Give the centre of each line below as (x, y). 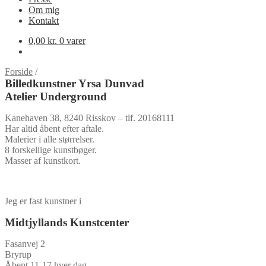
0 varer (72, 41)
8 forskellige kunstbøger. (51, 150)
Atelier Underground (56, 96)
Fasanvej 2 (25, 244)
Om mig (44, 10)
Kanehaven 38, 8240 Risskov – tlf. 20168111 (90, 118)
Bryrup (18, 254)
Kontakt (44, 20)
